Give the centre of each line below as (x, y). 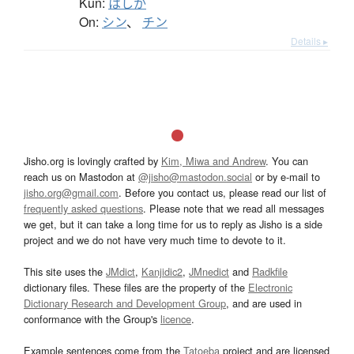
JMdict (121, 271)
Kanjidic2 (162, 271)
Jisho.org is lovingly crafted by (92, 160)
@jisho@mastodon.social (195, 176)
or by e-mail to (286, 176)
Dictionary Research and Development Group (125, 303)
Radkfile (270, 271)
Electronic (270, 287)
